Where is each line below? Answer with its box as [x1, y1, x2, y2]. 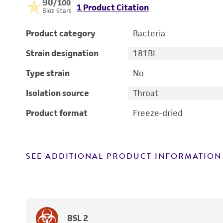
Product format [26, 108, 88, 118]
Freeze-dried [132, 108, 183, 118]
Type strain [26, 68, 70, 79]
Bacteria [132, 28, 165, 39]
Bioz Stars [42, 6, 72, 15]
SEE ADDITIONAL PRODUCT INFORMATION [26, 150, 222, 162]
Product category [26, 28, 96, 39]
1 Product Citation [77, 2, 149, 13]
